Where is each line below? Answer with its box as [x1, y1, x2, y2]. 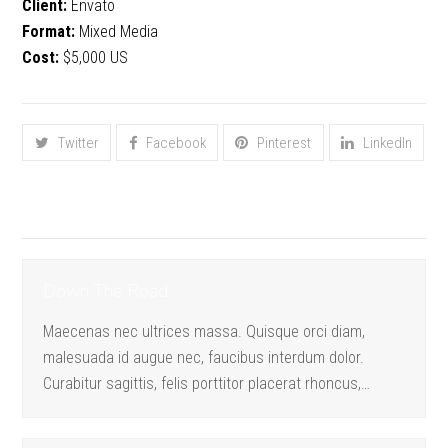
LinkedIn [363, 133, 413, 152]
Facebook [145, 133, 206, 152]
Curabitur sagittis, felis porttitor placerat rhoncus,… [43, 374, 371, 394]
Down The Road [43, 280, 169, 304]
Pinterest [257, 133, 312, 152]
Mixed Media [75, 22, 159, 41]
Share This [22, 71, 114, 98]
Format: [22, 22, 76, 41]
